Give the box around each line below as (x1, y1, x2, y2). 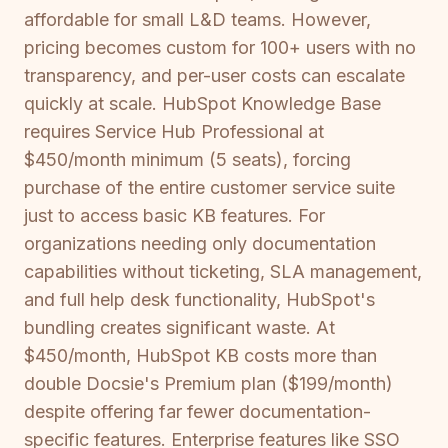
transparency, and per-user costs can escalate (24, 65, 405, 87)
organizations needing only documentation (24, 233, 376, 255)
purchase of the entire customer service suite (24, 177, 395, 199)
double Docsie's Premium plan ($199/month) (24, 373, 393, 395)
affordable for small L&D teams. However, (24, 9, 371, 31)
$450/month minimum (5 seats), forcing (24, 149, 351, 171)
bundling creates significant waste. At (24, 317, 335, 339)
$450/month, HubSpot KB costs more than (24, 345, 377, 367)
